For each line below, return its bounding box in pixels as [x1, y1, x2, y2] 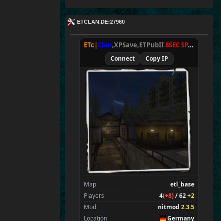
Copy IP [145, 54, 168, 63]
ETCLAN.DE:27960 [75, 19, 125, 25]
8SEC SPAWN [165, 40, 188, 50]
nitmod [158, 203, 181, 212]
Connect [110, 54, 135, 63]
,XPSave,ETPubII [112, 40, 165, 50]
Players [84, 191, 104, 200]
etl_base [170, 180, 194, 189]
